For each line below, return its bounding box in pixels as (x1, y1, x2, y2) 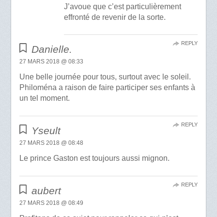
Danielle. (31, 44, 73, 55)
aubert (31, 185, 62, 197)
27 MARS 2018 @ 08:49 (19, 200, 83, 207)
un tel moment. (19, 94, 70, 103)
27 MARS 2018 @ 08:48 (19, 139, 83, 147)
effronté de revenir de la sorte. (64, 13, 166, 21)
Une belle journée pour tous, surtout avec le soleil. (19, 73, 191, 81)
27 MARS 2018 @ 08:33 (19, 58, 83, 65)
